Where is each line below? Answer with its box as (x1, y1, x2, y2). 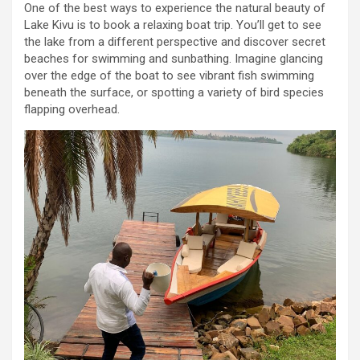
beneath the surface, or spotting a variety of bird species (24, 85, 324, 100)
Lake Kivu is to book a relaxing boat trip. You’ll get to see (24, 18, 321, 33)
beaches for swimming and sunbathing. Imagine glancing (24, 51, 323, 67)
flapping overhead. (24, 102, 120, 117)
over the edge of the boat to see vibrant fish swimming (24, 68, 314, 84)
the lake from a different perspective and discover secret (24, 35, 325, 50)
